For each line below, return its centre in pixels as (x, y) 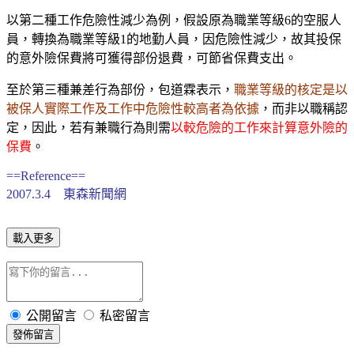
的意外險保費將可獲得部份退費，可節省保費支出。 (152, 58)
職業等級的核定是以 (291, 89)
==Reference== (46, 175)
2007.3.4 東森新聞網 (66, 194)
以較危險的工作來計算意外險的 (259, 127)
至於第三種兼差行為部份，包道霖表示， (120, 89)
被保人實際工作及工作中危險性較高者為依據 (133, 108)
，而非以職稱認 (303, 108)
